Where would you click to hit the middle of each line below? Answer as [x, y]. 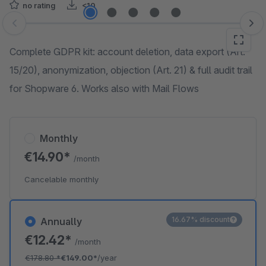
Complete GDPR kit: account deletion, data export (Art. [127, 52]
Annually [61, 221]
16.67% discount [201, 219]
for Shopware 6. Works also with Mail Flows [104, 88]
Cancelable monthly [61, 179]
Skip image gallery [48, 29]
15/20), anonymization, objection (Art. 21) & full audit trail [131, 70]
